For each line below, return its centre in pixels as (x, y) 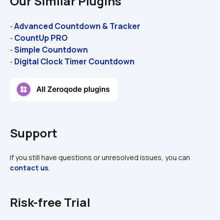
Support (34, 133)
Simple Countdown (51, 49)
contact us (29, 167)
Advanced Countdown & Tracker (77, 26)
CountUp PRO (41, 38)
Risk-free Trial (50, 202)
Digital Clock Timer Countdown (74, 61)
